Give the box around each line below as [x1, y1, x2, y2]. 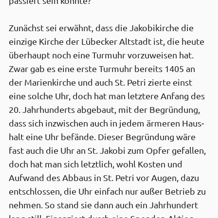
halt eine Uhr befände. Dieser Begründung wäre [9, 131, 196, 142]
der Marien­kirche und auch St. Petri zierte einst [9, 77, 192, 88]
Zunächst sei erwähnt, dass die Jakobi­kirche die [9, 22, 194, 33]
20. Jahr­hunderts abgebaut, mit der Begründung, [9, 104, 200, 115]
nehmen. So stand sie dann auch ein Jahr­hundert [9, 200, 198, 210]
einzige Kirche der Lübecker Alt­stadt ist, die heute [9, 36, 204, 47]
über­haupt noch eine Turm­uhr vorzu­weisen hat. [9, 50, 194, 60]
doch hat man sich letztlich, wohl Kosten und [9, 159, 182, 169]
